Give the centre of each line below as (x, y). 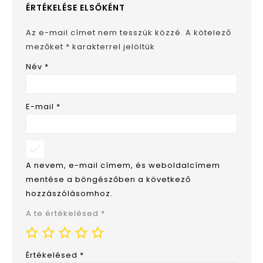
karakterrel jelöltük (112, 47)
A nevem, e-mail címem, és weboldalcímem (123, 166)
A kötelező (208, 33)
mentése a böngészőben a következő (108, 180)
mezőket (46, 47)
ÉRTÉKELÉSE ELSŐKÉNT (75, 8)
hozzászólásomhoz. (69, 194)
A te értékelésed (63, 214)
